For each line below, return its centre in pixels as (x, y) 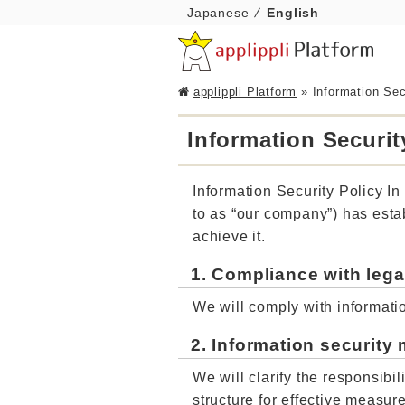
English (293, 13)
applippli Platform (245, 92)
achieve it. (229, 236)
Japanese (218, 13)
